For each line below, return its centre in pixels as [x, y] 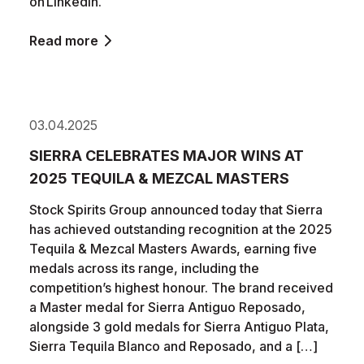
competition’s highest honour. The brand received [181, 288]
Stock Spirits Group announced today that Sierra [176, 210]
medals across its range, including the [144, 268]
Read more [64, 41]
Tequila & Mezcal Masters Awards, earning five [173, 249]
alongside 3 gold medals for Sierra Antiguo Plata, [179, 327]
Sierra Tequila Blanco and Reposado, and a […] [173, 346]
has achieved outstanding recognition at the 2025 [181, 229]
